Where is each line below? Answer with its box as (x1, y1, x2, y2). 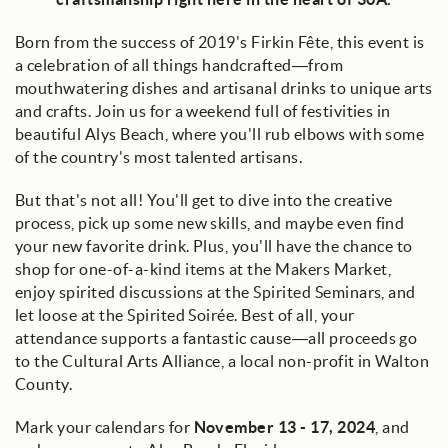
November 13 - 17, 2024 (193, 418, 376, 436)
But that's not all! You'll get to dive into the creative (15, 191, 393, 209)
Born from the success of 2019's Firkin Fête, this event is (15, 33, 425, 51)
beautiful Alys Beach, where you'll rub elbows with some (15, 125, 425, 143)
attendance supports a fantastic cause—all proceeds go (15, 329, 418, 347)
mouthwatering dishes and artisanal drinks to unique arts (15, 79, 433, 97)
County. (15, 375, 73, 393)
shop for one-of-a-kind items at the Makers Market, (15, 260, 392, 278)
